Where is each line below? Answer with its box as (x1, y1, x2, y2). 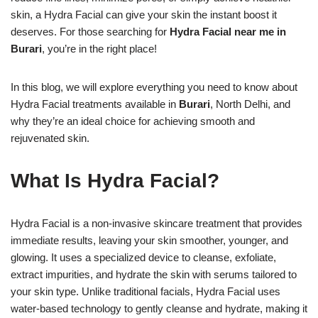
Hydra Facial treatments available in (11, 97, 179, 110)
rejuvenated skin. (11, 131, 89, 144)
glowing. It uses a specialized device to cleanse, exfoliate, (11, 251, 276, 263)
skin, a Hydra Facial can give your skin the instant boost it (11, 8, 277, 21)
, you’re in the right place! (42, 42, 157, 55)
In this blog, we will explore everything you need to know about (11, 80, 297, 93)
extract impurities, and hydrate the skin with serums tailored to (11, 268, 297, 280)
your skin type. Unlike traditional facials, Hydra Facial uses (11, 285, 280, 297)
